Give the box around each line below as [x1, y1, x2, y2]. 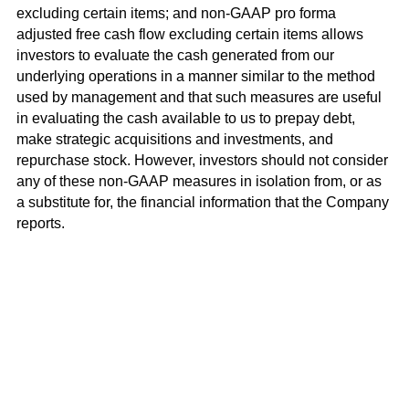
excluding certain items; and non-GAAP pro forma [16, 5, 336, 22]
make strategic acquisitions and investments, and [16, 131, 333, 148]
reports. [16, 215, 65, 232]
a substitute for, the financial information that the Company [16, 194, 389, 211]
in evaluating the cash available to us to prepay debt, [16, 110, 355, 127]
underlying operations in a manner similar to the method [16, 68, 375, 85]
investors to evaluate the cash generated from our [16, 47, 334, 64]
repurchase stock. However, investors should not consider [16, 152, 388, 169]
